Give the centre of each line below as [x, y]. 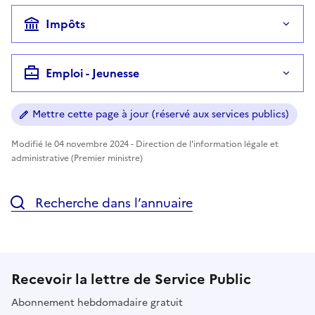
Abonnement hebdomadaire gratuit [97, 302]
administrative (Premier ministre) [77, 158]
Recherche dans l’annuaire [112, 202]
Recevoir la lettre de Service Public [131, 279]
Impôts [65, 24]
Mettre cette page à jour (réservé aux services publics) [161, 114]
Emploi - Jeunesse [92, 73]
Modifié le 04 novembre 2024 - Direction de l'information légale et [145, 144]
